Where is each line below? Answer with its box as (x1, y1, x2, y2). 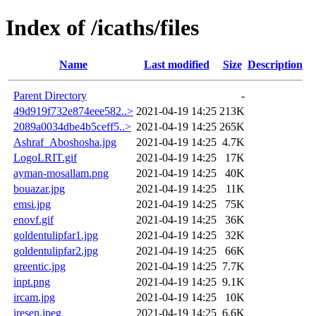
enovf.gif (13, 213, 54, 226)
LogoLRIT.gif (13, 151, 77, 164)
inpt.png (13, 275, 50, 288)
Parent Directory (13, 89, 87, 102)
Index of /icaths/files (6, 15, 199, 41)
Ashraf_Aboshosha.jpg (13, 135, 116, 148)
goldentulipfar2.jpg (13, 244, 98, 257)
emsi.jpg (13, 197, 51, 210)
